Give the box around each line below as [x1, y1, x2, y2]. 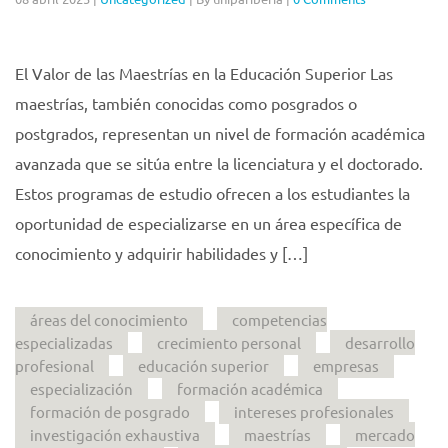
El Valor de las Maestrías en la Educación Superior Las [15, 62, 393, 83]
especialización [30, 378, 133, 398]
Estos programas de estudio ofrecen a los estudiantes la [15, 182, 410, 203]
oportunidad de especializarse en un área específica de [15, 212, 402, 233]
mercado [355, 424, 415, 444]
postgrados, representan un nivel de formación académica [15, 122, 425, 143]
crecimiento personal [157, 332, 301, 352]
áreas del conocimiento [30, 309, 188, 329]
